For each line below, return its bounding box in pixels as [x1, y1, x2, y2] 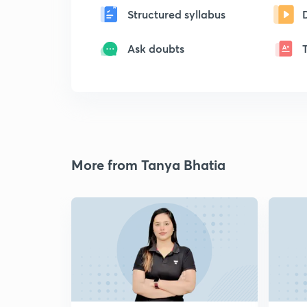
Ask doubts [127, 41, 184, 56]
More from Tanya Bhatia [71, 156, 225, 174]
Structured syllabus [127, 7, 225, 21]
